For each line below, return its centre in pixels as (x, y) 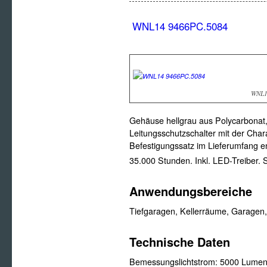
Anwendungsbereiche (191, 191)
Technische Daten (180, 241)
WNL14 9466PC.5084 (180, 26)
